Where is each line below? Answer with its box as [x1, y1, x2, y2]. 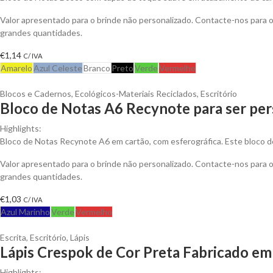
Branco [83, 62, 110, 73]
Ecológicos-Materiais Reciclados [75, 88, 197, 99]
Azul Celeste [34, 62, 82, 73]
